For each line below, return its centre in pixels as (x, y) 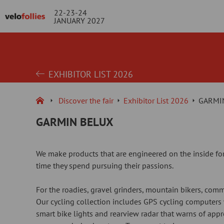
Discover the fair (86, 100)
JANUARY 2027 (80, 20)
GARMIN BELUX (75, 122)
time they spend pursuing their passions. (105, 165)
